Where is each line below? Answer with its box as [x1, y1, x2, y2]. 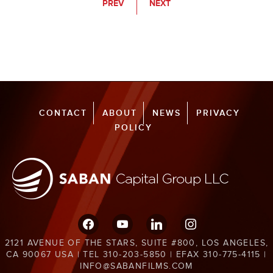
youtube [112, 214, 144, 227]
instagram [180, 214, 219, 227]
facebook [77, 214, 115, 227]
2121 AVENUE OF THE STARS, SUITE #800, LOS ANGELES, [4, 238, 269, 249]
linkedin [146, 214, 176, 227]
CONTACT [39, 108, 87, 119]
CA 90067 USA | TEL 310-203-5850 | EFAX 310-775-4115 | [6, 249, 267, 260]
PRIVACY [196, 108, 240, 119]
